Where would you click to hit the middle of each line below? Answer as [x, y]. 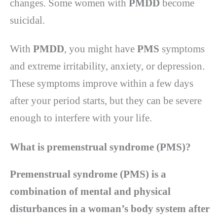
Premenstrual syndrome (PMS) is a [88, 174]
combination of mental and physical [90, 191]
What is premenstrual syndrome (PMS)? [100, 147]
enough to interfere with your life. [81, 118]
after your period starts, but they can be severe [106, 101]
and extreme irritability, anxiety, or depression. [107, 66]
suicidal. [27, 20]
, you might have [101, 49]
